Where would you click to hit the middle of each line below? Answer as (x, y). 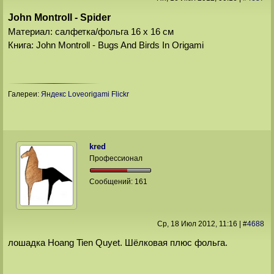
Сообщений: (112, 181)
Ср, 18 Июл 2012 (186, 224)
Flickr (120, 94)
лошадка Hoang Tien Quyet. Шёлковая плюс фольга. (117, 243)
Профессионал (116, 158)
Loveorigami (88, 94)
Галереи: (24, 94)
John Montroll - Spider (59, 18)
